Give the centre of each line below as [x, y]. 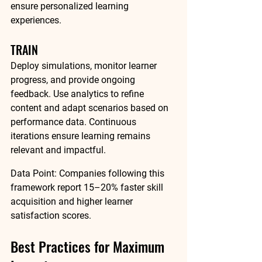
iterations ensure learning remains [82, 136]
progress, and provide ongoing [74, 80]
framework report [47, 187]
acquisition [33, 201]
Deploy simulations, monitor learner [85, 66]
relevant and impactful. [58, 150]
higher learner [106, 201]
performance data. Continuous [75, 122]
